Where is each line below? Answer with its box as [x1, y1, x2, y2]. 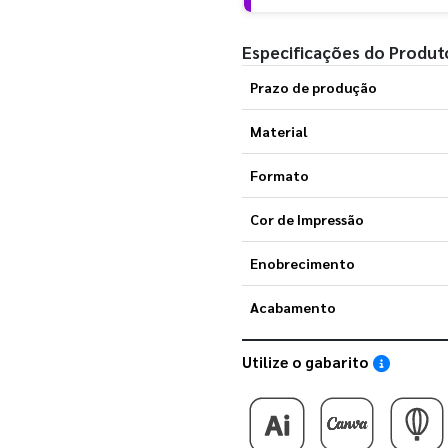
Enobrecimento [249, 253, 355, 272]
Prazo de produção [249, 77, 377, 96]
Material [249, 121, 307, 140]
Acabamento [249, 297, 336, 316]
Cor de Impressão [249, 209, 364, 228]
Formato [249, 165, 309, 184]
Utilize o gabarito [242, 351, 372, 371]
